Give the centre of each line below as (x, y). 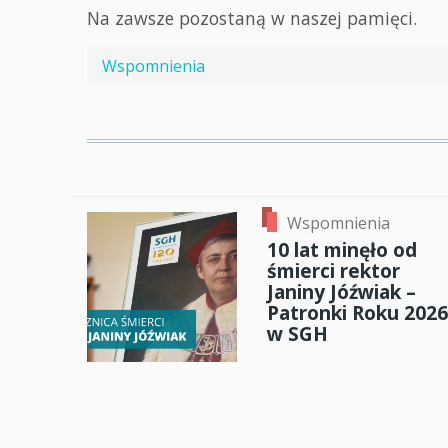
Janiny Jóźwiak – (341, 292)
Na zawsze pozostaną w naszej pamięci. (252, 18)
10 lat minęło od (342, 250)
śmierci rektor (333, 271)
